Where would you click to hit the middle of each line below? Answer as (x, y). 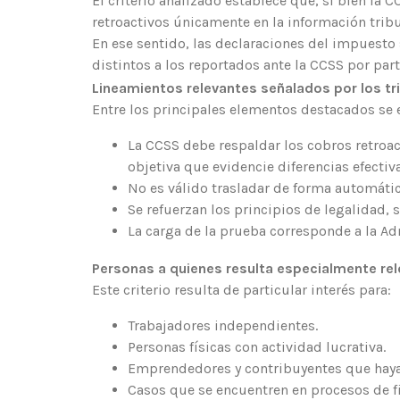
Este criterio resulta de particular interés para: (242, 290)
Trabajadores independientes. (223, 326)
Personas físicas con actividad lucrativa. (257, 347)
